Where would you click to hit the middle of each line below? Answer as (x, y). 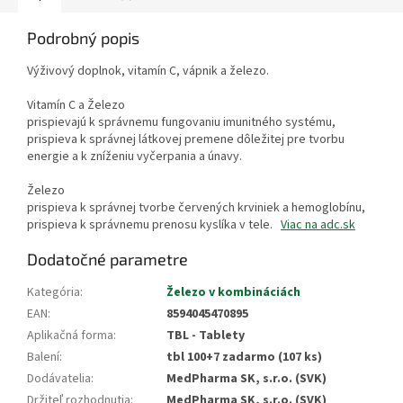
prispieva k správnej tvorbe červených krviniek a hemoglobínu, (196, 208)
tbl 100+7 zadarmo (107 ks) (244, 358)
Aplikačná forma (70, 336)
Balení (43, 358)
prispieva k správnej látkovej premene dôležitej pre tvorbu (186, 140)
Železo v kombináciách (233, 293)
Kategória (54, 293)
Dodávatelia (59, 379)
